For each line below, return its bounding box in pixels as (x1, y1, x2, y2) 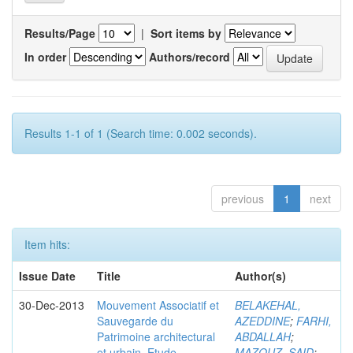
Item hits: (24, 236, 70, 252)
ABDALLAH (235, 329, 291, 344)
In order (24, 48, 66, 65)
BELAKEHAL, (235, 297, 301, 313)
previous (221, 191, 264, 206)
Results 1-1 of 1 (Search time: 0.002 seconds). (24, 125, 257, 141)
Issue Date (19, 268, 76, 284)
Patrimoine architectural (97, 329, 215, 344)
